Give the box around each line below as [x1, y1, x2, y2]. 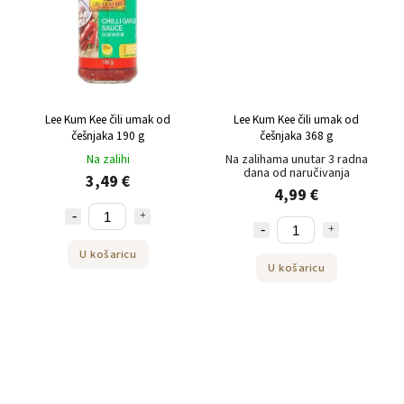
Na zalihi [86, 151, 130, 170]
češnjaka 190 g [71, 127, 144, 145]
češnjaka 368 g [260, 127, 333, 145]
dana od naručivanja [243, 164, 350, 183]
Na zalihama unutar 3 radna [225, 151, 368, 170]
